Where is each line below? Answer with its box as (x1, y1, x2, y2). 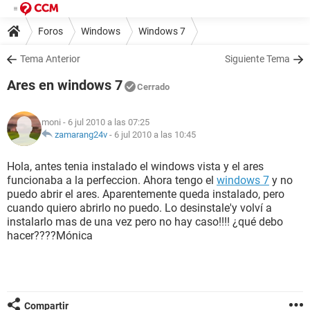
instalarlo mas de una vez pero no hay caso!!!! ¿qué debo (7, 215, 283, 228)
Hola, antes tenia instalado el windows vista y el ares (7, 160, 264, 173)
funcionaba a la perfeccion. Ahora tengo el (7, 174, 217, 187)
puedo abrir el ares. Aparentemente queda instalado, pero (7, 188, 284, 201)
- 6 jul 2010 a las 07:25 (61, 117, 149, 127)
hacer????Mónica (7, 229, 93, 242)
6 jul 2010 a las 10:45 (114, 129, 196, 140)
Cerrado (137, 82, 170, 92)
